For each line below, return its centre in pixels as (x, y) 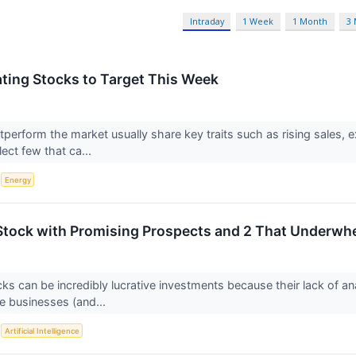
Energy (17, 180)
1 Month (310, 21)
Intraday (207, 21)
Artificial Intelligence (42, 331)
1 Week (258, 21)
